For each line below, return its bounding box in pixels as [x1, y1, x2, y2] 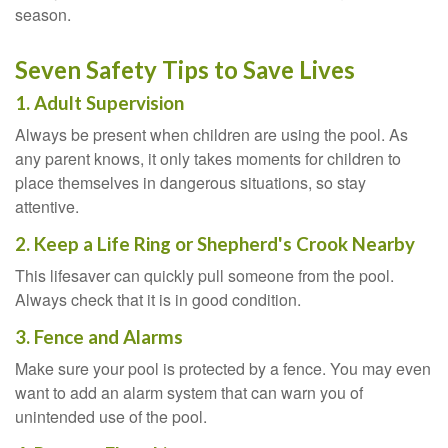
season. [15, 3, 71, 26]
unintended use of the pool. [15, 405, 207, 428]
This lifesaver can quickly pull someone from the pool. [15, 264, 394, 287]
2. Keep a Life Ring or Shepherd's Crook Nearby [15, 233, 415, 255]
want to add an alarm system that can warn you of [15, 381, 363, 404]
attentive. [15, 195, 79, 218]
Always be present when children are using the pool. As [15, 123, 408, 146]
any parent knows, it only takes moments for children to [15, 147, 401, 170]
